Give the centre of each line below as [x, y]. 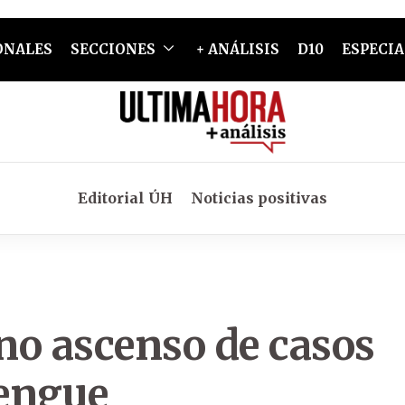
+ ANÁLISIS [237, 49]
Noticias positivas [259, 198]
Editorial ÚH [125, 198]
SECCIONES [113, 49]
